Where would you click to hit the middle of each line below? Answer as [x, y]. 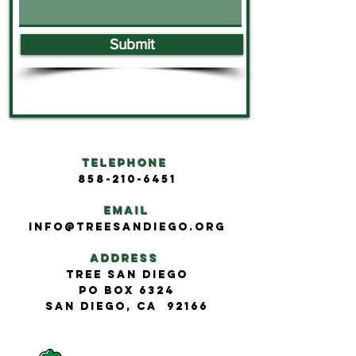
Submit [132, 44]
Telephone [124, 163]
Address [124, 259]
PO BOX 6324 [127, 290]
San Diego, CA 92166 [127, 306]
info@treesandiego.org [127, 227]
